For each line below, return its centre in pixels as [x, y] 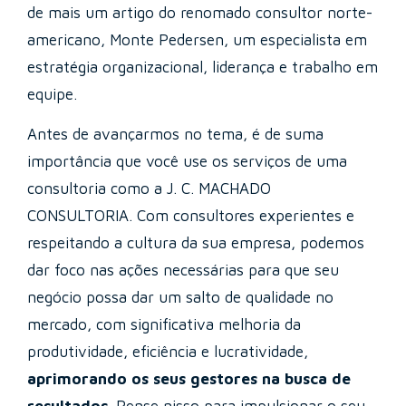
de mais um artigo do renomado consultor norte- [200, 12]
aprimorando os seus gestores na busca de [189, 379]
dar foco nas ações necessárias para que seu [183, 271]
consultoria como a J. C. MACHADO [149, 189]
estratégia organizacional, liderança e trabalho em [203, 67]
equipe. [54, 94]
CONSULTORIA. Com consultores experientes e [191, 216]
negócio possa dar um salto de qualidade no [180, 298]
